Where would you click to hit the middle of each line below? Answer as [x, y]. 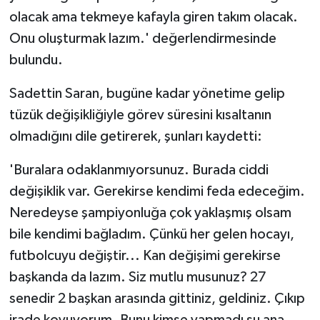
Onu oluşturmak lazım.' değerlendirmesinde [142, 38]
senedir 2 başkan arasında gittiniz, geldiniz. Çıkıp [157, 298]
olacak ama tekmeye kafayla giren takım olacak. [153, 17]
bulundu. [36, 60]
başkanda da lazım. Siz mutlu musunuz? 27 [137, 277]
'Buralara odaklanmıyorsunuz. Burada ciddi [139, 170]
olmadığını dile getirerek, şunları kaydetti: [135, 136]
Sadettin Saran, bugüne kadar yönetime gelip [147, 93]
